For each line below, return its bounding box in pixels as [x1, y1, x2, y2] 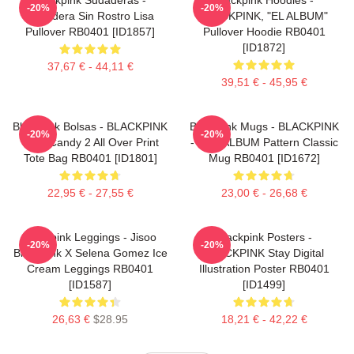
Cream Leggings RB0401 [27, 262, 153, 275]
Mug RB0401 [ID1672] [208, 151, 320, 164]
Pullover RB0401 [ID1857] [25, 24, 155, 38]
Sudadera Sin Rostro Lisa [26, 9, 154, 22]
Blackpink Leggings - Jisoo [24, 230, 156, 243]
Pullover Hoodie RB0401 [202, 24, 326, 38]
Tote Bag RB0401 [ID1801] [23, 151, 157, 164]
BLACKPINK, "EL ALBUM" [200, 9, 328, 22]
